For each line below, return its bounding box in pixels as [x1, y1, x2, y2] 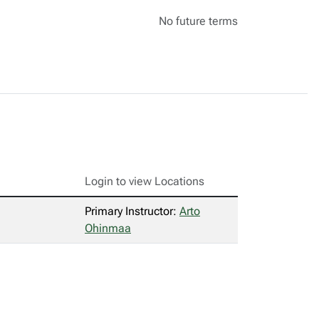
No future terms [159, 14, 238, 28]
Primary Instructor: [85, 204, 179, 218]
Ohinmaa [85, 221, 131, 235]
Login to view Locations [85, 174, 204, 188]
